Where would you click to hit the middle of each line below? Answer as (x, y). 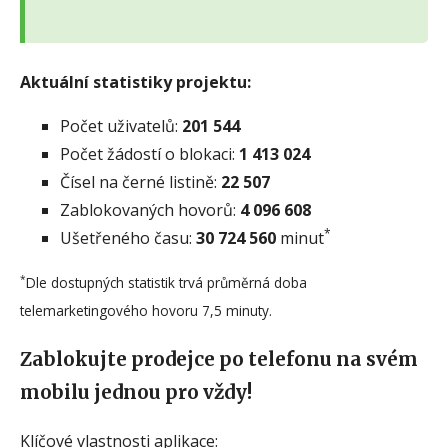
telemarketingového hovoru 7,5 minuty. (146, 310)
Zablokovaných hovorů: (150, 209)
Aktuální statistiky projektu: (135, 81)
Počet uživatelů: (121, 125)
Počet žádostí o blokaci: (149, 153)
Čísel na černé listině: (140, 181)
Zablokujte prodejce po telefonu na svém (219, 359)
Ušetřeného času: (128, 237)
